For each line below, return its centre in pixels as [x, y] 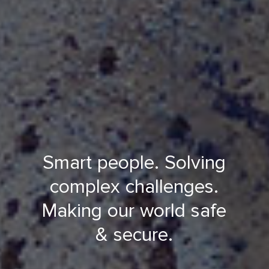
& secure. [134, 235]
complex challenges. [134, 187]
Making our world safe [134, 211]
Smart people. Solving [134, 163]
